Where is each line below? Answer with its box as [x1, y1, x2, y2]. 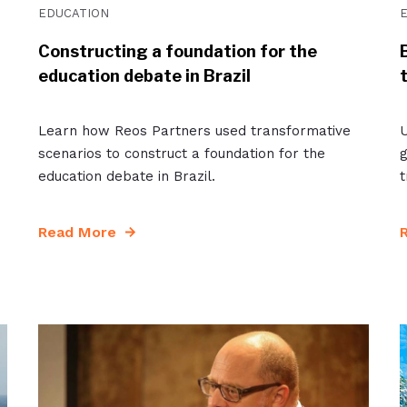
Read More [37, 223, 116, 241]
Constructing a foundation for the [37, 42, 317, 61]
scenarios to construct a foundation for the [37, 145, 325, 162]
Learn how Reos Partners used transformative [37, 123, 351, 139]
